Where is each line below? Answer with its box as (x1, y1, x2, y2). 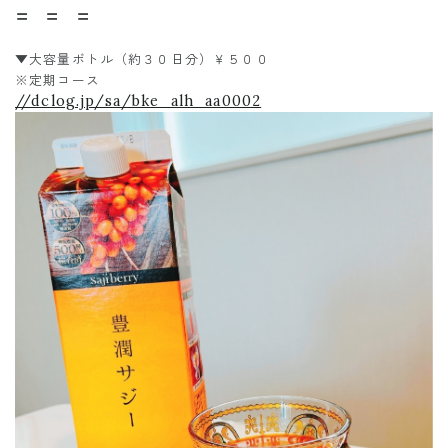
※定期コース (15, 72, 100, 90)
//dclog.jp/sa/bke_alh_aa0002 (15, 92, 262, 111)
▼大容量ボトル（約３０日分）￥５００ (15, 51, 270, 69)
